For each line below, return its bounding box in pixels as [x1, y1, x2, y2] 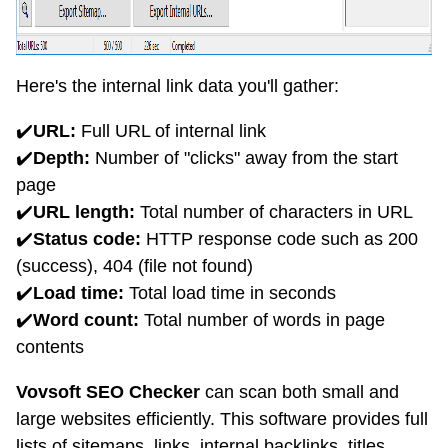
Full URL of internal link [76, 121, 266, 142]
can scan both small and [200, 382, 399, 403]
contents [16, 337, 84, 358]
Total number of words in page [139, 310, 385, 331]
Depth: [33, 148, 90, 169]
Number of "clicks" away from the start [90, 148, 398, 169]
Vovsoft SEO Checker [16, 382, 200, 403]
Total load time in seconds [124, 283, 336, 304]
